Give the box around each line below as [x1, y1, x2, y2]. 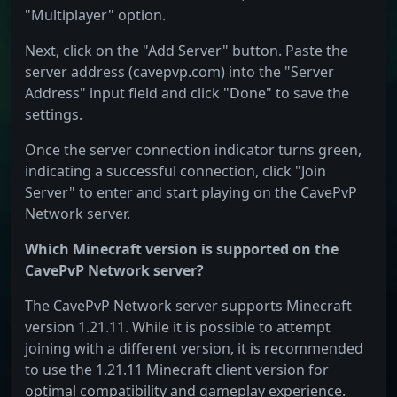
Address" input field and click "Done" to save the [25, 83, 349, 104]
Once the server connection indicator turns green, [25, 140, 362, 160]
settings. [25, 105, 82, 125]
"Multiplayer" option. [25, 5, 166, 26]
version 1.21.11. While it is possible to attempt [25, 317, 331, 338]
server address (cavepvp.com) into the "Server [25, 62, 334, 82]
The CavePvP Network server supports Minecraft [25, 296, 352, 316]
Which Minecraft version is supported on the [25, 239, 339, 260]
